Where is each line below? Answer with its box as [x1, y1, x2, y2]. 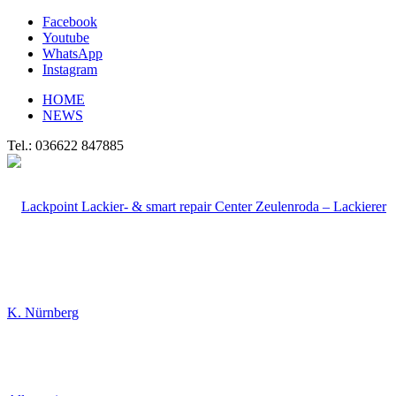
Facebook [42, 14, 97, 29]
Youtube [42, 30, 89, 45]
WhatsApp [42, 46, 103, 61]
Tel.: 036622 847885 [7, 138, 124, 153]
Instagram [42, 62, 97, 77]
